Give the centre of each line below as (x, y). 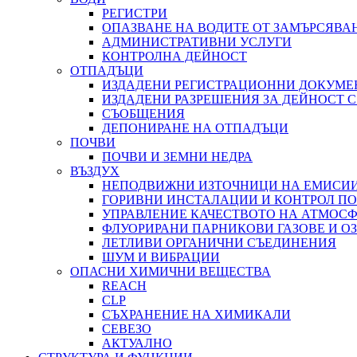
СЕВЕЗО (127, 329)
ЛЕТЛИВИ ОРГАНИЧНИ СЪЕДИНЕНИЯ (219, 243)
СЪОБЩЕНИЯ (143, 114)
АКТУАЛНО (137, 343)
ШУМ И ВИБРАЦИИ (161, 257)
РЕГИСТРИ (135, 13)
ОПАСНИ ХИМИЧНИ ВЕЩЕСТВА (171, 271)
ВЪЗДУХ (95, 171)
